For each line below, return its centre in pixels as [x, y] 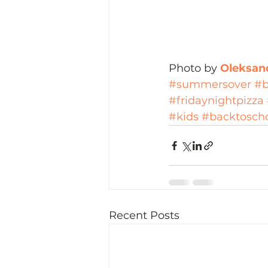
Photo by [194, 68]
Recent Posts [144, 216]
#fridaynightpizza [216, 101]
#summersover [210, 85]
